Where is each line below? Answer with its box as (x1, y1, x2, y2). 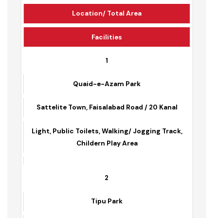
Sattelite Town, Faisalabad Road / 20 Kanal (37, 120, 183, 129)
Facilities (94, 47, 126, 56)
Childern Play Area (78, 157, 142, 165)
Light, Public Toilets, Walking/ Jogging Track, (32, 144, 188, 153)
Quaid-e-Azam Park (75, 95, 145, 105)
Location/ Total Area (74, 23, 146, 32)
